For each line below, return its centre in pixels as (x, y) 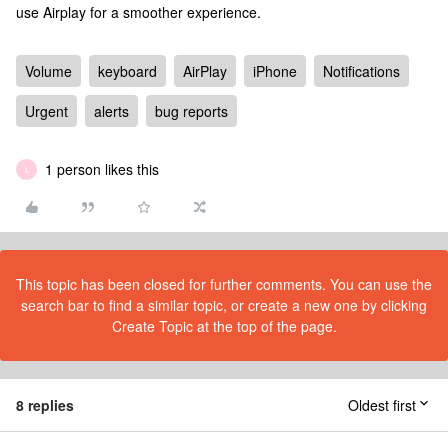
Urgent (46, 111)
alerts (111, 111)
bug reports (191, 111)
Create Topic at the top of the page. (224, 326)
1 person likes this (102, 169)
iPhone (275, 71)
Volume (48, 71)
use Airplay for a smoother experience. (138, 12)
